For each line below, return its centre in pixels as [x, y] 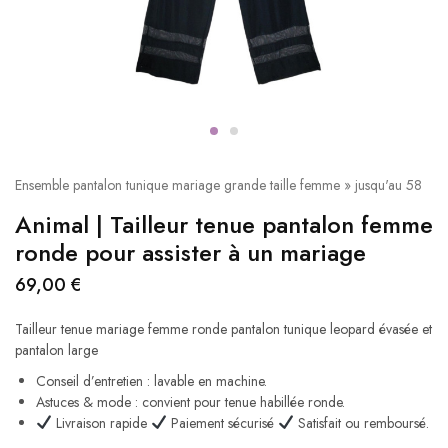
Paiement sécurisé [222, 423]
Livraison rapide [101, 423]
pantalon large [56, 350]
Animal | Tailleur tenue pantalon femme [224, 224]
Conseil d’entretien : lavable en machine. [151, 381]
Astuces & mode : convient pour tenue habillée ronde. [190, 402]
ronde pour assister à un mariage [190, 252]
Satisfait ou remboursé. [361, 423]
